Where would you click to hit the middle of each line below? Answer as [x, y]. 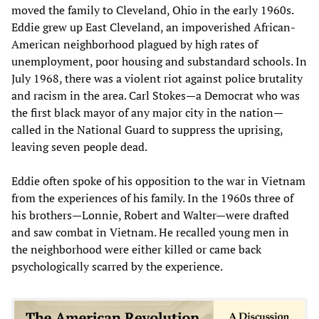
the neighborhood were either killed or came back [136, 249]
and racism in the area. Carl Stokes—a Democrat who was [156, 95]
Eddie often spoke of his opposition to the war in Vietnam [158, 181]
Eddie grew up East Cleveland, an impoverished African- [153, 27]
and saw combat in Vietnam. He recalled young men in [150, 232]
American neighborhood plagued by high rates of [135, 44]
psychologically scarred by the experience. [117, 266]
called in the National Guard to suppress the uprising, [147, 129]
